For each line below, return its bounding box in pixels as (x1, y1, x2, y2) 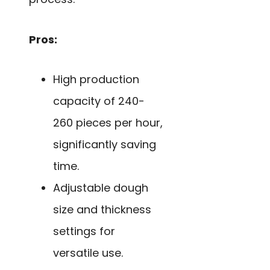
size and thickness (53, 202, 151, 218)
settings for (53, 224, 115, 239)
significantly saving (53, 137, 156, 152)
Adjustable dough (53, 180, 148, 196)
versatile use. (53, 245, 123, 261)
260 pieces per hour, (53, 115, 163, 131)
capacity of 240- (53, 93, 145, 109)
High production (53, 72, 139, 87)
